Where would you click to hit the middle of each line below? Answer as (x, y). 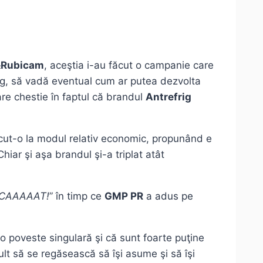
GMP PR (124, 196)
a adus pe (168, 196)
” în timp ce (77, 196)
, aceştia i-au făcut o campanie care (129, 65)
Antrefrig (168, 97)
